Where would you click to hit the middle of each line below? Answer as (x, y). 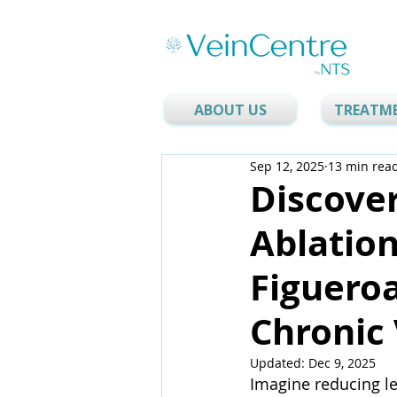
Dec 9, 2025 (342, 363)
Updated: (279, 363)
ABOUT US (230, 110)
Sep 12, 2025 (287, 166)
